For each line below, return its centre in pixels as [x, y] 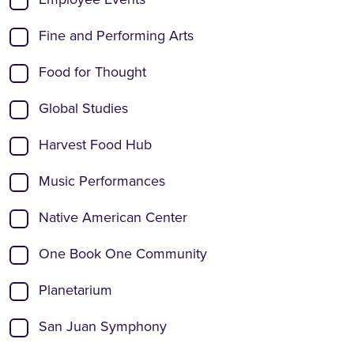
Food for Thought [92, 72]
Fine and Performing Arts [116, 36]
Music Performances [102, 181]
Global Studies [83, 108]
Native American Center [113, 217]
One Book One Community [123, 254]
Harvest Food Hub [95, 145]
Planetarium [75, 290]
